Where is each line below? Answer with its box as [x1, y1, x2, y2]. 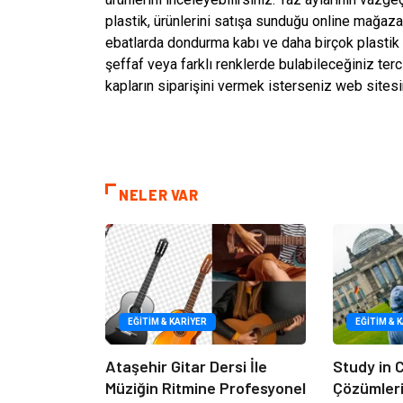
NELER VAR [119, 186, 199, 203]
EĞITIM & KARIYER [128, 316, 207, 327]
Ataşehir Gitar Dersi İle [105, 355, 267, 376]
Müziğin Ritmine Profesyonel [105, 377, 306, 398]
